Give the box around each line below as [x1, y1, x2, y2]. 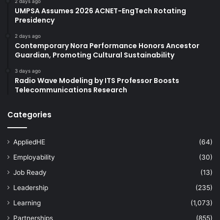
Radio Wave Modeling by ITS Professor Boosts [15, 75, 179, 85]
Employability [13, 153, 55, 161]
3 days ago [15, 67, 41, 74]
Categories [7, 109, 52, 120]
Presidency [15, 15, 55, 25]
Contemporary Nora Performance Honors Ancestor [15, 40, 199, 51]
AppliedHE [13, 137, 45, 146]
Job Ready [13, 168, 47, 176]
